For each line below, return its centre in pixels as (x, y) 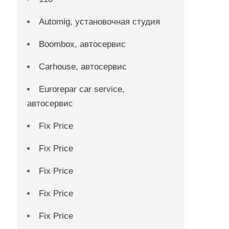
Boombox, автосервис (83, 44)
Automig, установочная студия (100, 22)
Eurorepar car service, (82, 89)
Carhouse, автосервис (83, 67)
